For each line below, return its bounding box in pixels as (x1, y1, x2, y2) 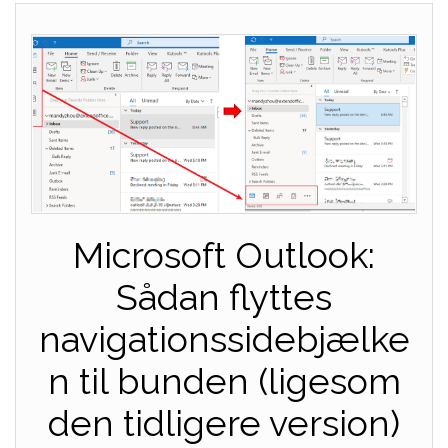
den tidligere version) (48, 402, 400, 445)
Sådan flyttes (116, 276, 332, 319)
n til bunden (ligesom (47, 360, 401, 403)
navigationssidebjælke (38, 318, 410, 361)
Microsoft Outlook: (73, 234, 375, 277)
